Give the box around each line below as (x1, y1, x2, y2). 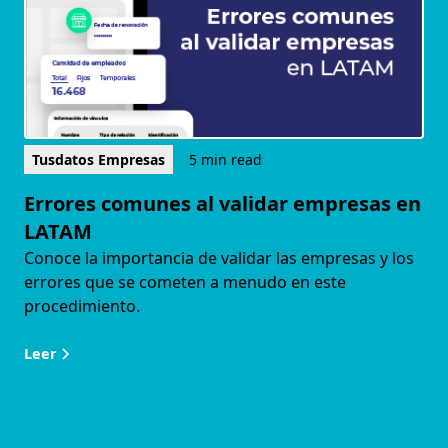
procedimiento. (24, 295, 140, 318)
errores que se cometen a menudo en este (24, 271, 346, 294)
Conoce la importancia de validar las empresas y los (24, 247, 414, 270)
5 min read (189, 150, 262, 170)
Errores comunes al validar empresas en (24, 190, 421, 218)
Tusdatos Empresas (32, 150, 165, 170)
